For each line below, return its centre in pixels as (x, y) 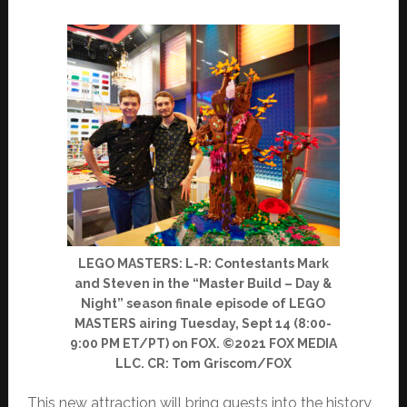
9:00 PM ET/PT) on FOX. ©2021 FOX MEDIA (203, 343)
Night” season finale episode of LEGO (203, 303)
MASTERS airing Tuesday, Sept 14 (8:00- (203, 323)
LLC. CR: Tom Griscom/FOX (203, 363)
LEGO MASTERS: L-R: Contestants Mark (203, 263)
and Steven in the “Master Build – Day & (203, 283)
